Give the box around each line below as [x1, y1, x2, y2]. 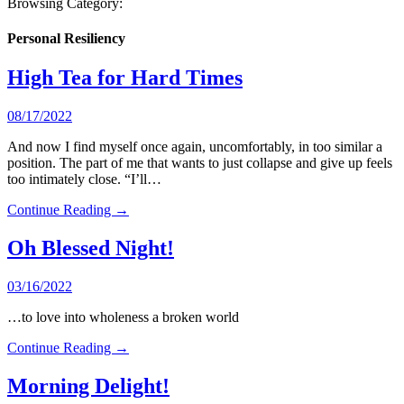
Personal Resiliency [7, 31, 125, 47]
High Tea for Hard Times [7, 66, 243, 90]
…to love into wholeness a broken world [7, 309, 239, 326]
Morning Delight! [7, 373, 170, 398]
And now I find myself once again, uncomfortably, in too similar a [7, 139, 382, 155]
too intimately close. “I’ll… [7, 171, 161, 188]
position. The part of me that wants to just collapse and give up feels [7, 155, 392, 171]
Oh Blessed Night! [7, 236, 174, 261]
